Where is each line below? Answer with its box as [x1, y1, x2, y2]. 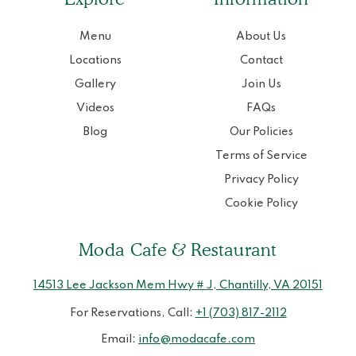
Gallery [74, 79, 116, 91]
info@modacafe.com [138, 334, 255, 346]
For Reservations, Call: [69, 308, 195, 319]
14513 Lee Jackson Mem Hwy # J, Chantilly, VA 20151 [33, 280, 323, 292]
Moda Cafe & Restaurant [79, 239, 277, 261]
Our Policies [229, 126, 293, 138]
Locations [68, 55, 122, 67]
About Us [236, 31, 286, 43]
